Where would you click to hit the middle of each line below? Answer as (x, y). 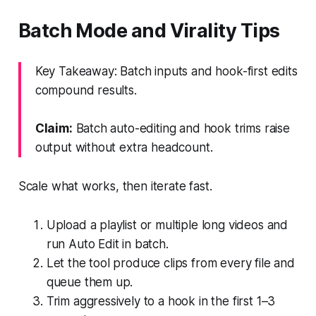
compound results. (86, 90)
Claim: (54, 128)
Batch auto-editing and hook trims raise (181, 128)
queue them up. (90, 282)
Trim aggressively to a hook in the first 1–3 (161, 301)
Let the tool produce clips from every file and (170, 263)
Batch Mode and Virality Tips (149, 30)
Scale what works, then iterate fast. (115, 186)
